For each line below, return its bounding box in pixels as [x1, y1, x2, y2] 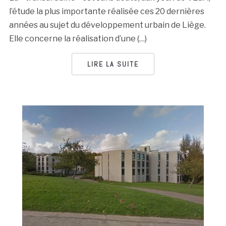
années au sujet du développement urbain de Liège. [9, 20, 206, 30]
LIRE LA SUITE [87, 60, 139, 69]
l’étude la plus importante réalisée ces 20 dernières [9, 7, 204, 16]
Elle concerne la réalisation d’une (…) [9, 34, 147, 43]
